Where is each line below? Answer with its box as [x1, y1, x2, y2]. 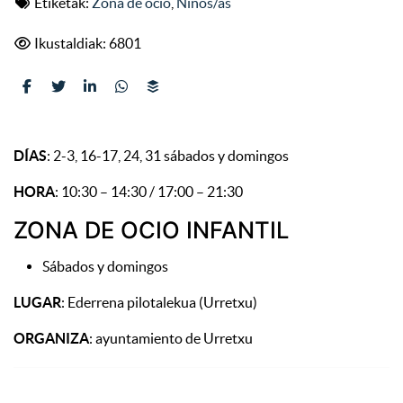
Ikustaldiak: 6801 [31, 35, 141, 52]
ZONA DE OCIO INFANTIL [13, 216, 289, 245]
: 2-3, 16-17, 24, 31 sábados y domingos [47, 148, 289, 165]
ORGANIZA [13, 329, 89, 346]
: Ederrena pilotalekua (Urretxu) [61, 293, 257, 310]
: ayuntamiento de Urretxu [89, 329, 253, 346]
